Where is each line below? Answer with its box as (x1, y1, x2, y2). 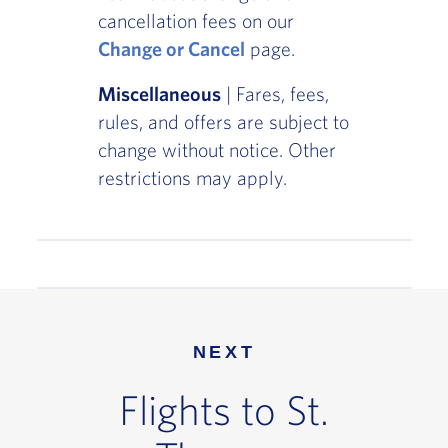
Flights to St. (119, 384, 329, 433)
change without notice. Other (97, 138, 336, 162)
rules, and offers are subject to (97, 110, 349, 134)
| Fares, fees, (220, 82, 329, 106)
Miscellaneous (97, 82, 221, 106)
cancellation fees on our (97, 9, 294, 33)
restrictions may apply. (97, 166, 287, 190)
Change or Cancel (97, 37, 245, 61)
